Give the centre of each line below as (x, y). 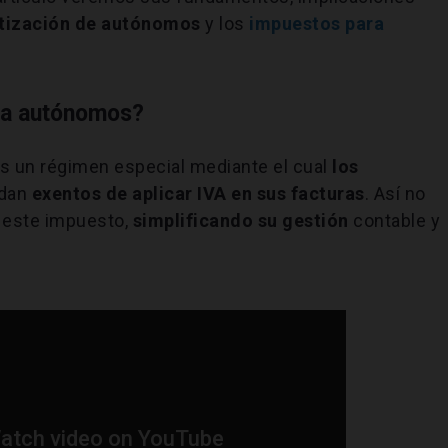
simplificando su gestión (240, 220)
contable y (394, 220)
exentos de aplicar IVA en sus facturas (198, 193)
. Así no (395, 193)
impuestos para (317, 23)
